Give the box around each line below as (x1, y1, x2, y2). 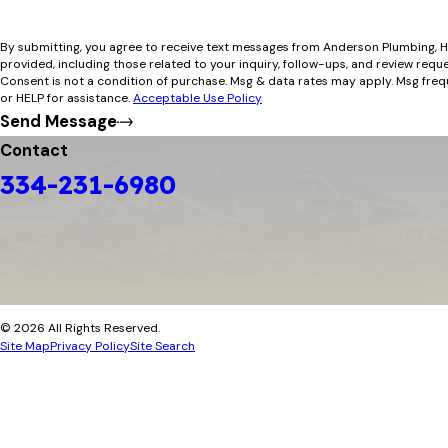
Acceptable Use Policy (133, 90, 262, 107)
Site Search (130, 337, 195, 354)
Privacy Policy (50, 337, 130, 354)
